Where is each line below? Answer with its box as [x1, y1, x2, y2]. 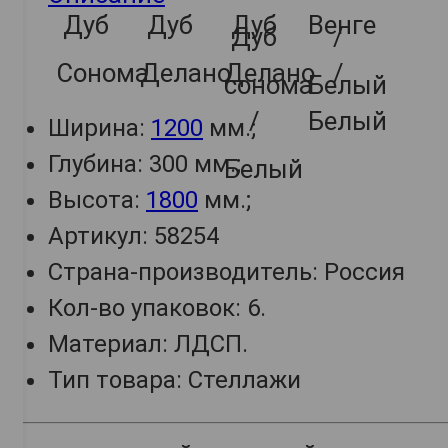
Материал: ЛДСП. [48, 330, 248, 359]
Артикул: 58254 [48, 222, 219, 251]
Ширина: [48, 114, 151, 143]
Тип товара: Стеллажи [48, 366, 301, 395]
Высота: [48, 186, 146, 215]
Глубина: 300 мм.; [48, 150, 241, 179]
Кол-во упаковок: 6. [48, 294, 266, 323]
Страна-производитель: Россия [48, 258, 405, 287]
